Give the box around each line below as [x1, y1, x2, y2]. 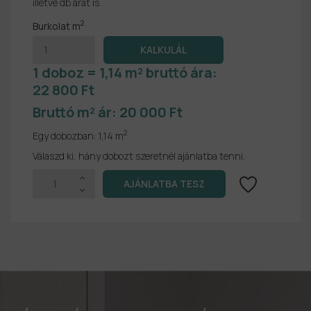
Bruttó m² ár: [33, 102, 119, 121]
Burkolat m [33, 19, 81, 33]
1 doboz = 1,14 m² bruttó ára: [33, 62, 220, 82]
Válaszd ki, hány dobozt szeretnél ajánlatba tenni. [33, 149, 245, 162]
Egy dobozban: [33, 128, 98, 142]
